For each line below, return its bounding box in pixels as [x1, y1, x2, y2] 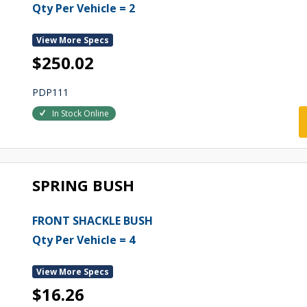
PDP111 [32, 86, 69, 99]
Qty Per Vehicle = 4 [32, 232, 135, 247]
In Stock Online [51, 108, 109, 119]
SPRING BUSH [32, 175, 134, 195]
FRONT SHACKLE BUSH [32, 213, 153, 228]
